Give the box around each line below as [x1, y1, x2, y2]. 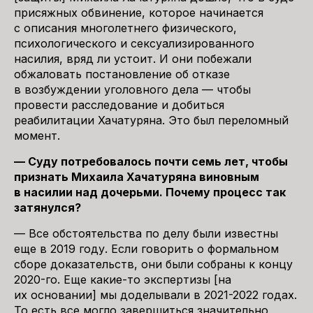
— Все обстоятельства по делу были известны [14, 226, 278, 240]
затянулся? [14, 201, 81, 214]
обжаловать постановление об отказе [14, 67, 230, 81]
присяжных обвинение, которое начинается [14, 6, 263, 20]
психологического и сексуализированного [14, 36, 254, 50]
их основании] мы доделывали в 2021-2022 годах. [14, 288, 297, 302]
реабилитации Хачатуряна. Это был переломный [14, 113, 289, 127]
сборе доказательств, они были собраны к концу [14, 257, 293, 271]
